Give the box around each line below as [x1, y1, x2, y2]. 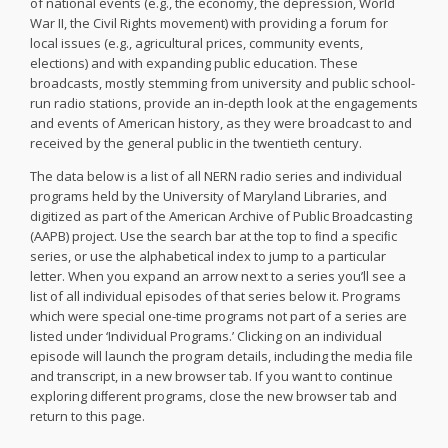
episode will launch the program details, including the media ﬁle [30, 347, 413, 365]
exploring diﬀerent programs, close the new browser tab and [30, 387, 397, 405]
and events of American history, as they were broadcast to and [30, 114, 412, 132]
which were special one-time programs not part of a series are [30, 307, 407, 325]
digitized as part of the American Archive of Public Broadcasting [30, 207, 412, 225]
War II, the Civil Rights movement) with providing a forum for [30, 14, 388, 32]
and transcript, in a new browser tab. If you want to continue [30, 367, 393, 385]
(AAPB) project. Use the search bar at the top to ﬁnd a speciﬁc [30, 227, 397, 245]
